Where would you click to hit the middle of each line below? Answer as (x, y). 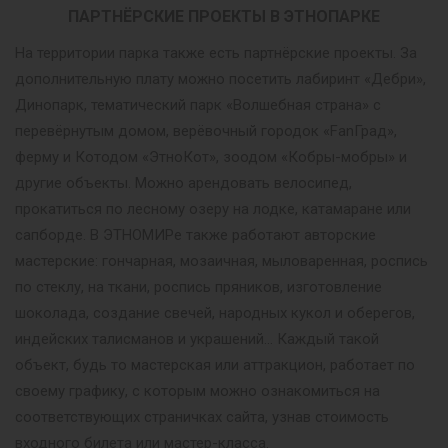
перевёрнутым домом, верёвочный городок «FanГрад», (206, 131)
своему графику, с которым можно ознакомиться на (197, 391)
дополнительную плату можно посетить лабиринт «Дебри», (220, 79)
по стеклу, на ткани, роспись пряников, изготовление (198, 287)
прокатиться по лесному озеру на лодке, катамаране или (213, 209)
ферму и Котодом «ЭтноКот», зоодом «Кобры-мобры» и (211, 157)
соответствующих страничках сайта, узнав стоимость (202, 417)
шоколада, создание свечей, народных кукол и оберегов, (215, 313)
